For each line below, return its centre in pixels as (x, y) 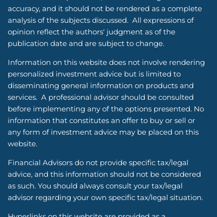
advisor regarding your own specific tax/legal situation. (106, 197)
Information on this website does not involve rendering (107, 62)
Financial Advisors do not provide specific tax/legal (98, 162)
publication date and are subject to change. (88, 43)
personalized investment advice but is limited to (94, 74)
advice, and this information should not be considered (105, 174)
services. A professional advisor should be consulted (101, 97)
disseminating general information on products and (101, 85)
